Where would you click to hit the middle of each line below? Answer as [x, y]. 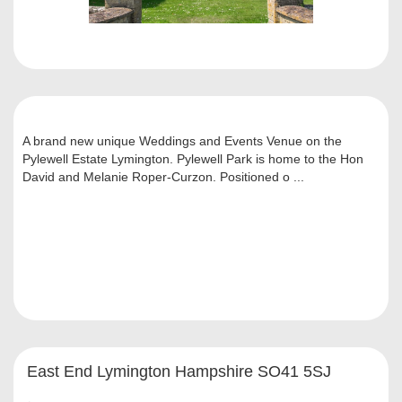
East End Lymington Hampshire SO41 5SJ [179, 372]
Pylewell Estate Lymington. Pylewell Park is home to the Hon [193, 159]
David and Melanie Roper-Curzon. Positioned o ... [163, 177]
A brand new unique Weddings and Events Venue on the [182, 141]
